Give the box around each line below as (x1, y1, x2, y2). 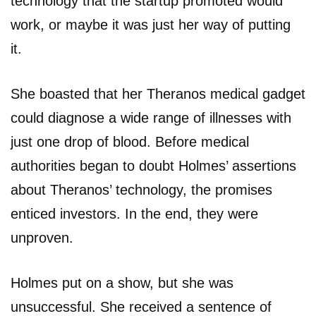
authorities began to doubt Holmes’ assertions (11, 157, 296, 174)
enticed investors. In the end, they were (11, 205, 258, 221)
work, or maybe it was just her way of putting (11, 16, 291, 32)
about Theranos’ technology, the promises (11, 181, 272, 197)
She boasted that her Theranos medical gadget (11, 85, 305, 102)
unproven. (11, 229, 73, 245)
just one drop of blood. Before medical (11, 133, 249, 150)
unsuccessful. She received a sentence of (11, 298, 272, 315)
